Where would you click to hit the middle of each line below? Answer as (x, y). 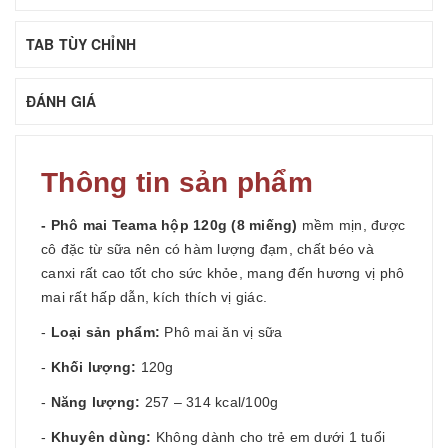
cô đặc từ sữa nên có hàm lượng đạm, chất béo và (207, 248)
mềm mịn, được (351, 224)
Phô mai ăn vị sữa (221, 331)
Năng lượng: (95, 401)
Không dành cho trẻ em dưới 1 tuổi (268, 436)
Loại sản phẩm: (105, 331)
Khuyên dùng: (101, 436)
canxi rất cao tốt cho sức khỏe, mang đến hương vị (210, 272)
